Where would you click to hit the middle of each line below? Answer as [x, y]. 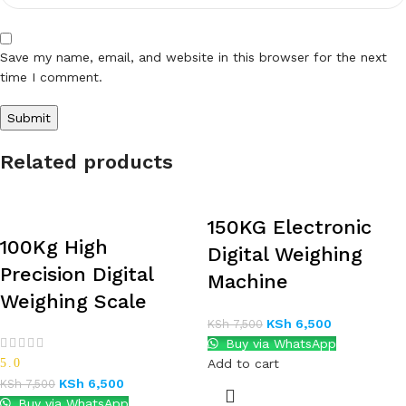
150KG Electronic [290, 227]
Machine [248, 281]
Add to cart [243, 363]
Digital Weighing [285, 254]
